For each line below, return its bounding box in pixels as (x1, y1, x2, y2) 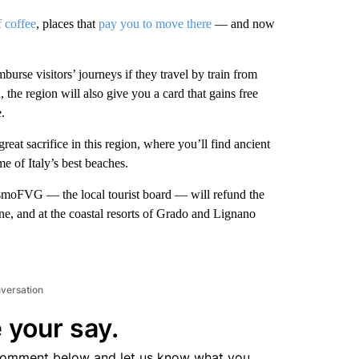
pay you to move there (98, 17, 212, 30)
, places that (35, 17, 99, 30)
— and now (211, 17, 275, 30)
